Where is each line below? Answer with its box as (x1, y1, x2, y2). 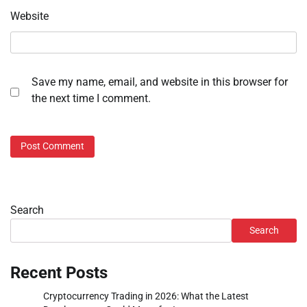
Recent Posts (10, 262, 108, 282)
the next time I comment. (32, 92, 151, 106)
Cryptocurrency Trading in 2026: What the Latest (43, 290, 249, 302)
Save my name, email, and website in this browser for (32, 75, 288, 89)
